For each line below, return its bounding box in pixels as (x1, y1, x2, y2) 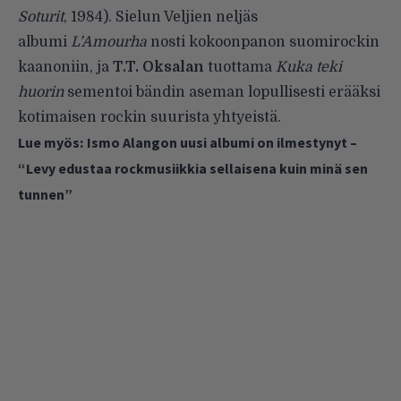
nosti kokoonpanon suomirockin (147, 34, 380, 51)
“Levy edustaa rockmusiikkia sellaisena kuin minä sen (18, 159, 368, 178)
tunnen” (18, 185, 73, 204)
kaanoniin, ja (18, 59, 113, 76)
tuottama (204, 59, 276, 76)
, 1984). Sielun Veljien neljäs (64, 9, 258, 26)
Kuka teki (276, 59, 342, 76)
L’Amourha (71, 34, 147, 51)
